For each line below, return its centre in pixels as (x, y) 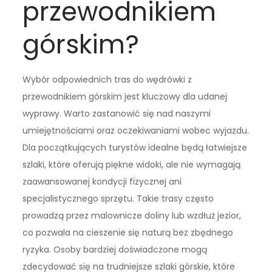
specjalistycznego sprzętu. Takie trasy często (118, 199)
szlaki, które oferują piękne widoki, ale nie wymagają (132, 165)
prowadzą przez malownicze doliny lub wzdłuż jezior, (132, 216)
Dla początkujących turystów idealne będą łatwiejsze (135, 148)
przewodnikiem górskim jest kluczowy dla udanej (125, 97)
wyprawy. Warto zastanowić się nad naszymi (117, 114)
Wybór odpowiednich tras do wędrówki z (107, 80)
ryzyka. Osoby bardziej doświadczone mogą (115, 250)
